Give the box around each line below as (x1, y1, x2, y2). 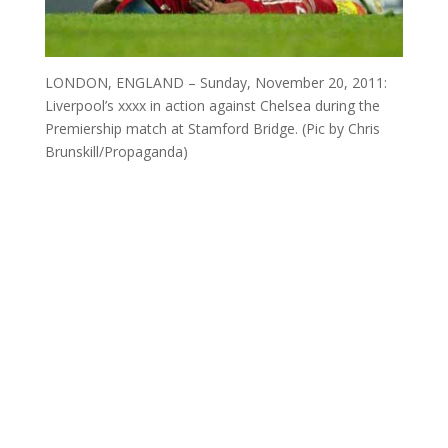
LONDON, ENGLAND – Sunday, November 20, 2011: (44, 73, 387, 93)
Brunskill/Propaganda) (44, 142, 188, 162)
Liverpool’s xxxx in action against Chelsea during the (44, 96, 380, 116)
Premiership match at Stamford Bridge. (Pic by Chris (44, 119, 380, 139)
